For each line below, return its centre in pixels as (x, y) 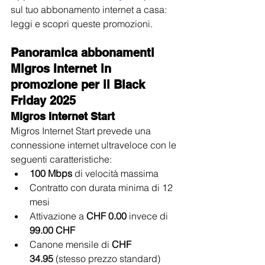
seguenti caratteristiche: (61, 159)
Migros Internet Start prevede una (82, 130)
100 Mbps (51, 173)
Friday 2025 (43, 100)
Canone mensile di (71, 244)
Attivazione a (58, 216)
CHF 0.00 (106, 216)
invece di (148, 216)
